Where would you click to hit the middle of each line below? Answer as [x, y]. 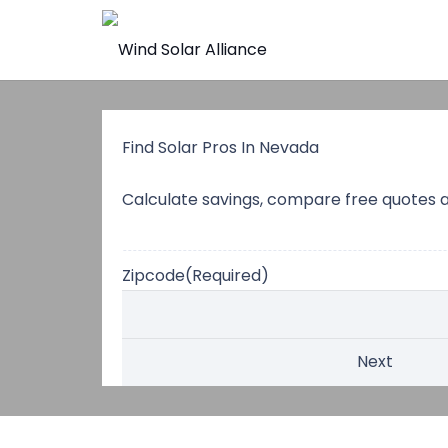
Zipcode [153, 275]
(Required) [227, 275]
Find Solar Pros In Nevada [220, 147]
